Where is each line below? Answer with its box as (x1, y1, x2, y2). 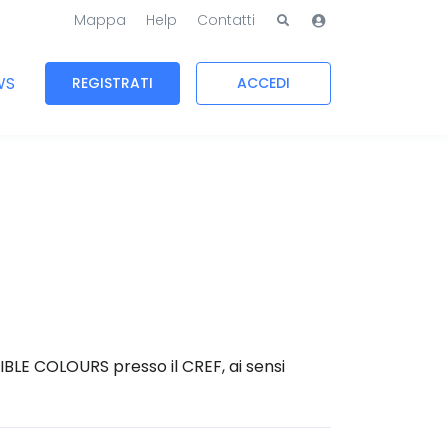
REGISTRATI (72, 73, 153, 94)
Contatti (197, 10, 255, 31)
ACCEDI (237, 73, 290, 94)
